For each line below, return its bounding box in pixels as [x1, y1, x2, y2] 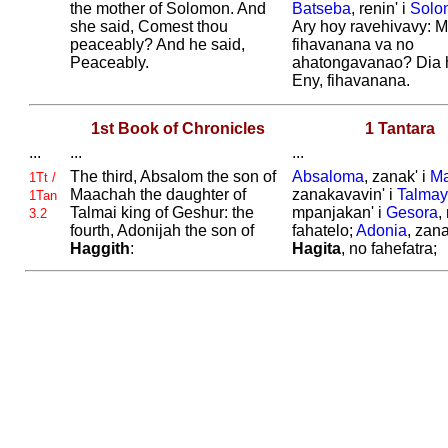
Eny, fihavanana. [291, 72, 410, 89]
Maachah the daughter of [69, 186, 246, 203]
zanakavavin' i [291, 186, 397, 203]
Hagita [291, 240, 341, 257]
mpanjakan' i [291, 204, 386, 221]
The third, [69, 168, 140, 185]
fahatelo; [291, 222, 356, 239]
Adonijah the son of [116, 222, 254, 239]
